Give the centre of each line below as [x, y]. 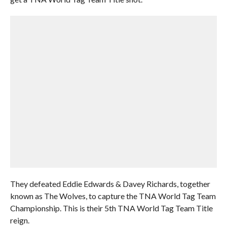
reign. [20, 220]
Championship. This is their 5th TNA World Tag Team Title [111, 208]
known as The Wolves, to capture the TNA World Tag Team [113, 196]
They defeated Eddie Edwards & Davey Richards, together [110, 184]
